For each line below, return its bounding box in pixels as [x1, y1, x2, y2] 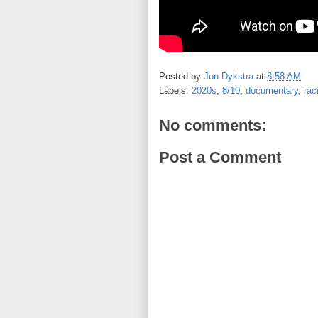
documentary [246, 84, 298, 96]
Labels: [159, 84, 192, 96]
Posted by [159, 70, 204, 82]
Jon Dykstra [204, 70, 253, 82]
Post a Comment [159, 148, 281, 167]
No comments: [159, 116, 266, 134]
